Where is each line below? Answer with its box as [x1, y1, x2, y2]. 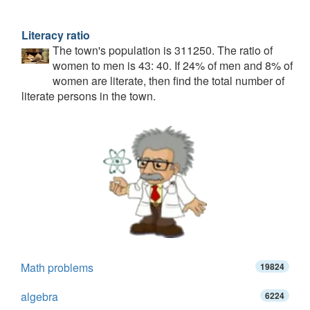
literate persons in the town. [21, 88, 156, 104]
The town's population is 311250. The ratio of [53, 42, 273, 58]
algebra [21, 289, 58, 304]
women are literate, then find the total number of [53, 73, 284, 89]
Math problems [21, 259, 93, 275]
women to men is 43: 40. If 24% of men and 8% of [53, 57, 293, 73]
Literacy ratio [21, 27, 90, 43]
